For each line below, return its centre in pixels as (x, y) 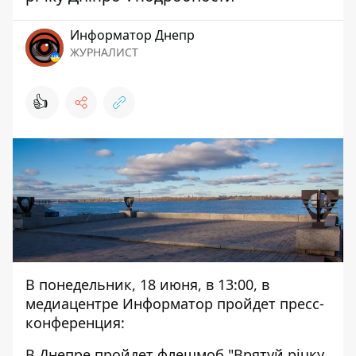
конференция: (75, 323)
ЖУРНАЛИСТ (104, 52)
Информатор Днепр (132, 35)
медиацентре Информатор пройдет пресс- (175, 304)
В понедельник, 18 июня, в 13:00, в (147, 284)
